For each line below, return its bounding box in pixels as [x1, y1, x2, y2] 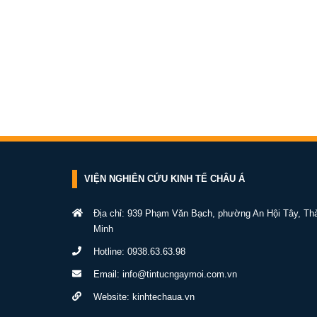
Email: [93, 269, 122, 279]
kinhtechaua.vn [132, 292, 195, 302]
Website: [93, 292, 132, 302]
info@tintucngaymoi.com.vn [122, 269, 237, 279]
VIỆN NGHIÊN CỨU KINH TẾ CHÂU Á [84, 173, 245, 184]
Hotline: [93, 246, 127, 257]
